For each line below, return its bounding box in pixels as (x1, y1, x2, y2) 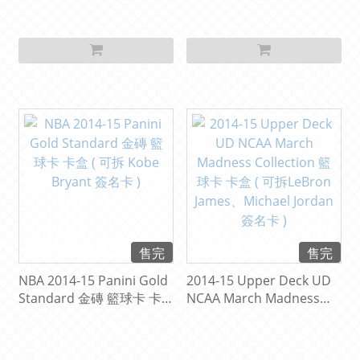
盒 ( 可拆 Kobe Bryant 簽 (18, 307, 162, 325)
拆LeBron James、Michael (186, 325, 342, 343)
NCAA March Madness (186, 289, 320, 308)
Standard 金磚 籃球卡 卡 (18, 289, 162, 308)
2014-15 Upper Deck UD (186, 272, 331, 290)
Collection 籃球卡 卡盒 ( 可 (186, 307, 341, 325)
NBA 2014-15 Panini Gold (18, 272, 168, 290)
